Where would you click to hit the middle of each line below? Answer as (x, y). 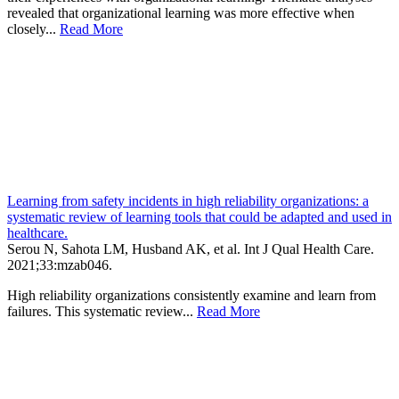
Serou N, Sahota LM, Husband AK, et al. (126, 248)
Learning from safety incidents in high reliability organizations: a (188, 200)
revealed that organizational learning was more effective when (181, 12)
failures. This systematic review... (102, 311)
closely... (33, 28)
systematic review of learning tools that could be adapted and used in (199, 216)
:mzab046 (81, 265)
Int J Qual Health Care (307, 248)
